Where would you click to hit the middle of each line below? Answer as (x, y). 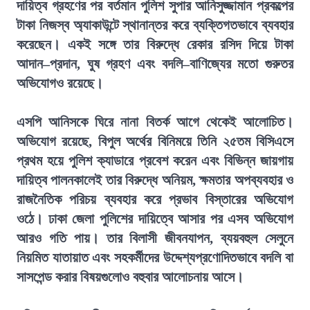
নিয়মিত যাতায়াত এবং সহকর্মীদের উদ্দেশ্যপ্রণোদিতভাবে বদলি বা (155, 257)
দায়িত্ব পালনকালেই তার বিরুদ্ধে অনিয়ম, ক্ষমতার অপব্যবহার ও (155, 180)
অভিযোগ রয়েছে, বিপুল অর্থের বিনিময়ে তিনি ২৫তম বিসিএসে (155, 141)
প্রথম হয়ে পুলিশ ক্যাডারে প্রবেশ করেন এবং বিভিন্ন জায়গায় (155, 161)
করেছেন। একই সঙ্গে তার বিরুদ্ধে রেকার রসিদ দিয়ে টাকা (155, 44)
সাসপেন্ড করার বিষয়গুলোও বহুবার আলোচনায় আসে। (130, 277)
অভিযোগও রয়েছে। (60, 83)
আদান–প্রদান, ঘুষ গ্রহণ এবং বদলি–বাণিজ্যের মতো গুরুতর (155, 64)
